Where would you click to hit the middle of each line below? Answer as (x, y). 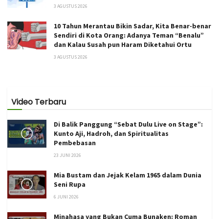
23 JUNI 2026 (67, 155)
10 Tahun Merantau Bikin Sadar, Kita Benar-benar (132, 26)
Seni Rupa (70, 184)
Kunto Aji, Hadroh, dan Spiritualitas (111, 133)
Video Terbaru (39, 102)
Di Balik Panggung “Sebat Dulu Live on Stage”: (128, 124)
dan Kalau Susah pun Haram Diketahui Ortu (123, 44)
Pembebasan (75, 142)
